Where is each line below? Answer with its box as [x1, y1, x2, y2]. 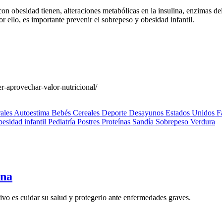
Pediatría [48, 117, 77, 126]
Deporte [102, 109, 129, 117]
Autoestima [14, 109, 52, 117]
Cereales [73, 109, 102, 117]
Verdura [190, 117, 215, 126]
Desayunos [129, 109, 166, 117]
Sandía [132, 117, 156, 126]
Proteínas [102, 117, 132, 126]
